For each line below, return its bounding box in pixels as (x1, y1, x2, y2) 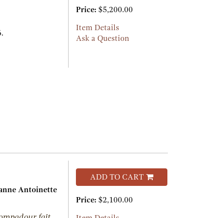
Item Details (75, 23, 119, 33)
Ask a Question (75, 34, 129, 43)
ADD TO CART (90, 173, 144, 182)
